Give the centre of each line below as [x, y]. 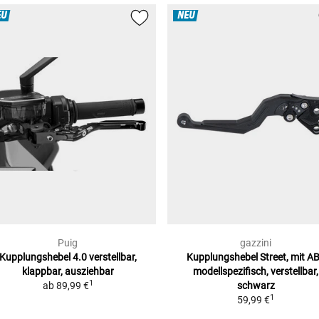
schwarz [256, 286]
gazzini [256, 243]
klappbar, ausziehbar [68, 272]
